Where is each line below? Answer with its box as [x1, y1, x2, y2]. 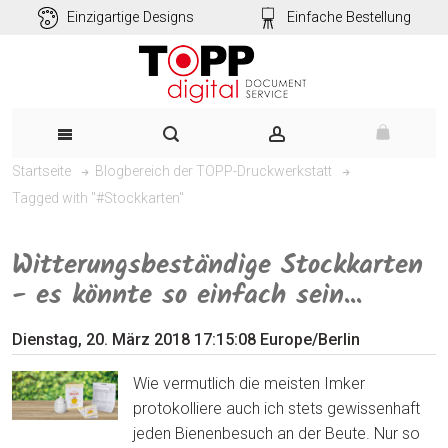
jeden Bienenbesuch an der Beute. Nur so [133, 423, 420, 443]
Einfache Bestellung [287, 9, 412, 26]
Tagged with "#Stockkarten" [12, 189, 184, 206]
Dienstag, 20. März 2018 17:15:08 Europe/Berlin [12, 329, 360, 349]
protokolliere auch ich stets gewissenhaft [133, 398, 420, 418]
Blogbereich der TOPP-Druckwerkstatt [95, 163, 332, 179]
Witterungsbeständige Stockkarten [12, 243, 423, 287]
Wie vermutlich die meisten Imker [133, 373, 365, 393]
